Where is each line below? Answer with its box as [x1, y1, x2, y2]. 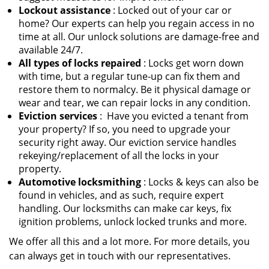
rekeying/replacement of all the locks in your [19, 149, 219, 162]
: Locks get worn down [141, 56, 244, 70]
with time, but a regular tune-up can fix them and [19, 70, 240, 83]
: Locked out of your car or [110, 4, 232, 17]
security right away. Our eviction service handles [19, 136, 237, 149]
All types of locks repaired [19, 56, 141, 70]
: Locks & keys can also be [141, 175, 259, 189]
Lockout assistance [19, 4, 110, 17]
